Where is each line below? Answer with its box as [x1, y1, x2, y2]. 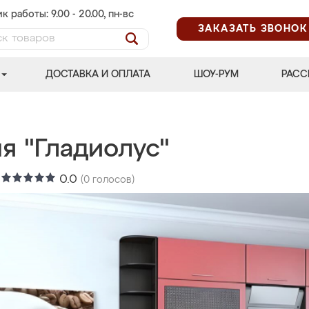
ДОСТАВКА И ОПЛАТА [46, 70, 151, 79]
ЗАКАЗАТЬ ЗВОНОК [198, 23, 308, 34]
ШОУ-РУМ [193, 70, 239, 79]
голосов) [90, 175, 134, 185]
